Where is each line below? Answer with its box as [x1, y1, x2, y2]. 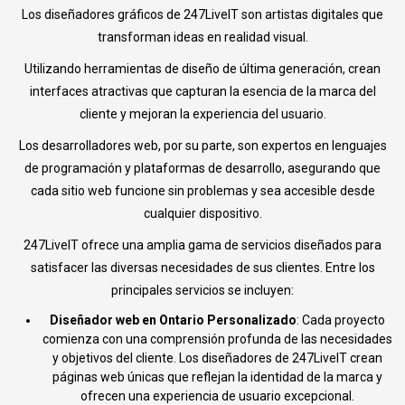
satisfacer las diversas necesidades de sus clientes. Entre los [30, 260, 375, 276]
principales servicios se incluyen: [111, 283, 294, 298]
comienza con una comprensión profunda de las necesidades [42, 332, 392, 347]
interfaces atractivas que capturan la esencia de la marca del [29, 84, 376, 99]
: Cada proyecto [296, 313, 385, 328]
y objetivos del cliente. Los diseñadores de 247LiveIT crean [52, 351, 382, 366]
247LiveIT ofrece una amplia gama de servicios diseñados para [24, 238, 381, 253]
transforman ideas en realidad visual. [97, 30, 308, 45]
